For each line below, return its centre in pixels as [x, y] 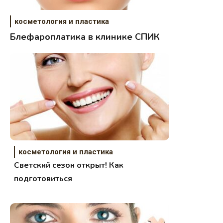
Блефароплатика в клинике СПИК [85, 37]
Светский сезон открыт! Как [69, 166]
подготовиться [43, 179]
